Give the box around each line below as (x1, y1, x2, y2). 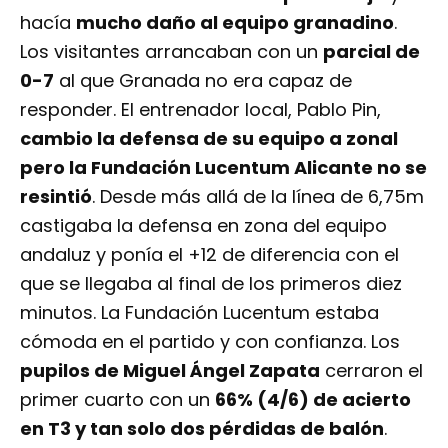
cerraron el (320, 358, 423, 384)
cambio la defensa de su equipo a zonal (20, 126, 398, 152)
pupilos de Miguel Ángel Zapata (20, 358, 320, 384)
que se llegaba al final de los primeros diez (20, 271, 402, 297)
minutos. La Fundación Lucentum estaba (20, 300, 379, 326)
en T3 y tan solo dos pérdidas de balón (20, 416, 384, 442)
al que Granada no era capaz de (54, 68, 352, 94)
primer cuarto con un (20, 387, 215, 413)
